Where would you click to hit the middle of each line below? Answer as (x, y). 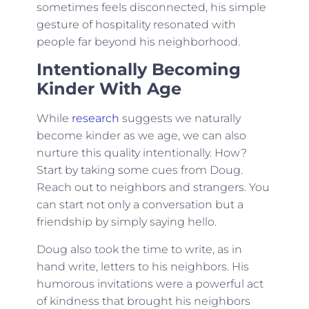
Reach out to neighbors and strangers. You (153, 188)
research (95, 119)
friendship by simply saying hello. (126, 222)
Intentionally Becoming (138, 70)
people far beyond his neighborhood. (138, 41)
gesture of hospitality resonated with (136, 24)
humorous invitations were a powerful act (150, 283)
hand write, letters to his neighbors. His (142, 266)
